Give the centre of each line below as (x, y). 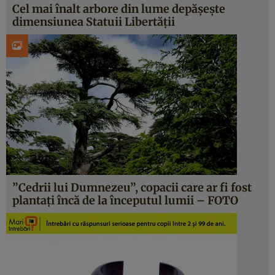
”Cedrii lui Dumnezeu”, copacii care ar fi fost (132, 188)
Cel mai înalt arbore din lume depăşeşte (119, 9)
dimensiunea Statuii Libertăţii (94, 22)
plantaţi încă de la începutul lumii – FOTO (125, 200)
